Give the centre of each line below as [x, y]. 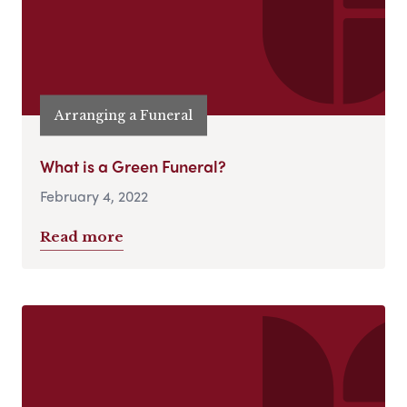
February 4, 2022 [94, 196]
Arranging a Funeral [124, 115]
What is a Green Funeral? [133, 166]
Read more [82, 237]
